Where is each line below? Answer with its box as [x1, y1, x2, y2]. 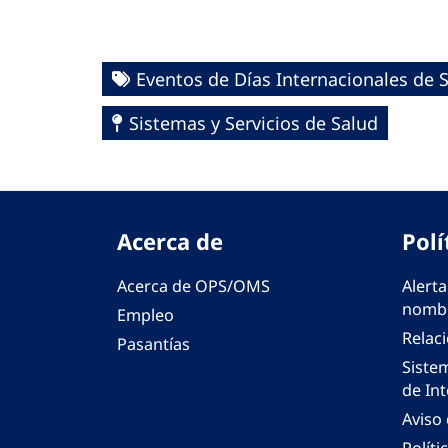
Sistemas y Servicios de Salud [129, 111, 378, 136]
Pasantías [117, 333, 190, 356]
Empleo [117, 304, 174, 327]
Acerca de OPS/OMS [117, 275, 270, 298]
